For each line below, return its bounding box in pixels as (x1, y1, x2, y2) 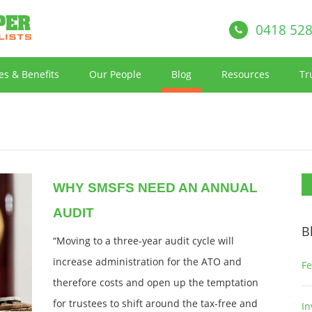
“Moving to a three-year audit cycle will (52, 234, 234, 247)
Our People (89, 68, 141, 81)
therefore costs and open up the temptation (52, 276, 258, 289)
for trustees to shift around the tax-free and (52, 297, 258, 310)
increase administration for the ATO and (52, 255, 242, 268)
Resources (221, 68, 270, 81)
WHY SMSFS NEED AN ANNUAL (52, 180, 258, 195)
